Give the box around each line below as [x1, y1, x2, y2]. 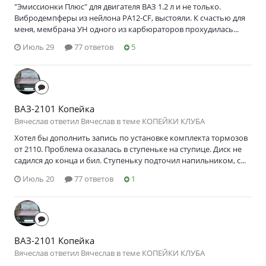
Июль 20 [23, 173, 54, 184]
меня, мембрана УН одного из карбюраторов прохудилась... [14, 23, 239, 34]
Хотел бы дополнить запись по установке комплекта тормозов [14, 132, 248, 144]
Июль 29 [23, 42, 54, 53]
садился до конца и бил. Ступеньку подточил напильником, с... [14, 155, 246, 166]
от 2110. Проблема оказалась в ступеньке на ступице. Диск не [14, 144, 242, 155]
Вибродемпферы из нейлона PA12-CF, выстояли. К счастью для [14, 12, 245, 23]
